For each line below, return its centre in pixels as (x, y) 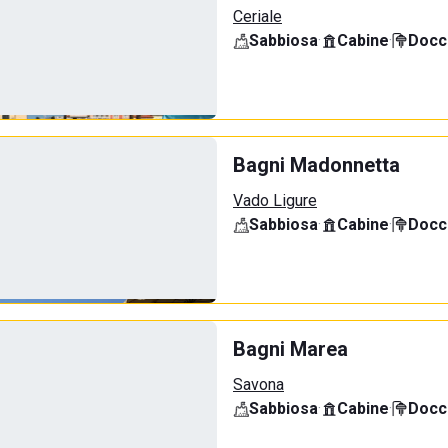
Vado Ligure (275, 200)
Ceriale (257, 16)
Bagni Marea (290, 349)
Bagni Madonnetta (316, 165)
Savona (258, 384)
